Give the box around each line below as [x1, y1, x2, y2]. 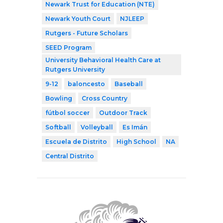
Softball [45, 123, 71, 131]
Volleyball [81, 123, 113, 131]
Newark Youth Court [45, 14, 111, 22]
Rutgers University [45, 65, 105, 73]
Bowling [45, 94, 72, 102]
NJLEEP [120, 14, 144, 22]
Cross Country [82, 94, 127, 102]
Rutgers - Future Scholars [45, 29, 128, 37]
